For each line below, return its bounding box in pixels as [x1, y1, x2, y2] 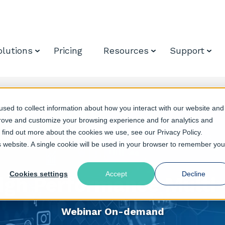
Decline [181, 170, 205, 178]
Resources [103, 45, 149, 56]
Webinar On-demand [61, 205, 164, 217]
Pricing [54, 45, 82, 56]
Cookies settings [10, 170, 68, 178]
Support [170, 45, 204, 56]
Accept [105, 170, 127, 178]
